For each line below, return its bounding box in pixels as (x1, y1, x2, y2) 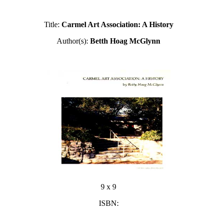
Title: (44, 20, 62, 29)
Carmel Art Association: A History (61, 20, 173, 29)
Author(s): (57, 37, 90, 45)
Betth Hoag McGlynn (90, 37, 160, 45)
